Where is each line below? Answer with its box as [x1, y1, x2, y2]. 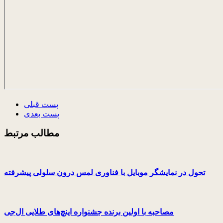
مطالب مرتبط [4, 127, 59, 138]
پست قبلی [24, 100, 58, 109]
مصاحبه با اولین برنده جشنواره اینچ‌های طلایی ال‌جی [4, 208, 174, 217]
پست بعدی [24, 109, 59, 118]
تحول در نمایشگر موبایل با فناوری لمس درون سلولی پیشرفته [4, 168, 205, 177]
